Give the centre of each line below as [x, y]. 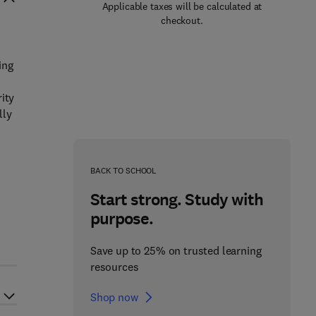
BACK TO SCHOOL [123, 170]
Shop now [114, 297]
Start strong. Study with [176, 200]
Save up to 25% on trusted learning [176, 250]
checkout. [182, 20]
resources [114, 267]
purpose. [122, 219]
